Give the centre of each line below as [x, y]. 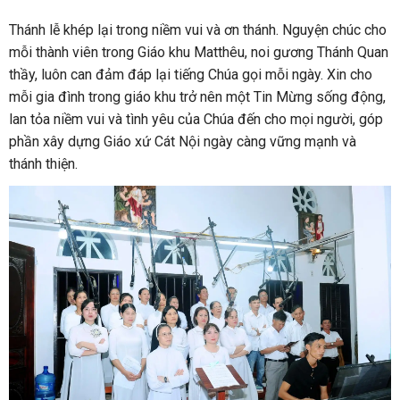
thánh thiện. [43, 163]
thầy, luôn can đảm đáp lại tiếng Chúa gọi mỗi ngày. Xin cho [191, 74]
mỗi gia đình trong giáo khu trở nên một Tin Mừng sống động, [197, 96]
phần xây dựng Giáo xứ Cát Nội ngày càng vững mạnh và [183, 141]
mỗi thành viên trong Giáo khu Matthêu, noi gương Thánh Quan [199, 52]
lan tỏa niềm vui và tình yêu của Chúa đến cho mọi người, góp [196, 119]
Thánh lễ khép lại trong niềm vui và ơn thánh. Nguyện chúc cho [198, 29]
